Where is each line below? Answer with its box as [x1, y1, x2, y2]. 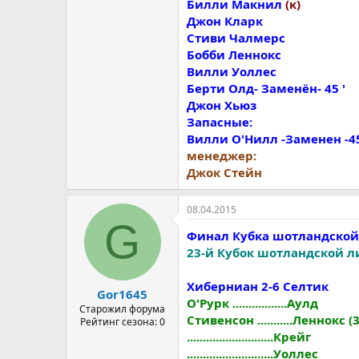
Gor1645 [97, 286, 147, 302]
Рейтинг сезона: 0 [79, 315, 165, 329]
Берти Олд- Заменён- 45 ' [187, 79, 345, 96]
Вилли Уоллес [187, 63, 276, 79]
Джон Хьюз [187, 96, 256, 113]
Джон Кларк [187, 12, 263, 29]
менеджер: [187, 147, 256, 163]
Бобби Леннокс [187, 46, 281, 63]
